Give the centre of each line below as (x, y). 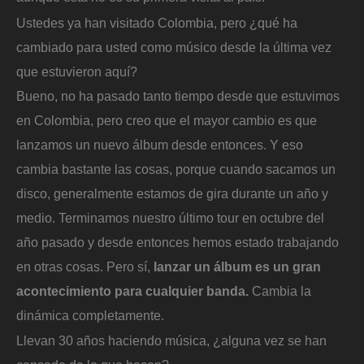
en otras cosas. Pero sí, (85, 266)
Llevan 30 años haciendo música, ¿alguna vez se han (171, 341)
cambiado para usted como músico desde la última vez (174, 47)
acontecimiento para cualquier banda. (132, 290)
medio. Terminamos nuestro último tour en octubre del (170, 217)
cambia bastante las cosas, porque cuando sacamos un (176, 169)
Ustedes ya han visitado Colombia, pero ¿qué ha (157, 22)
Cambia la (280, 290)
